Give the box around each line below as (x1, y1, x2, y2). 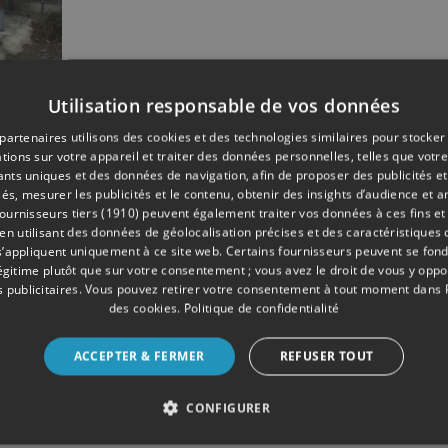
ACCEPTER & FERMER (73, 347, 205, 364)
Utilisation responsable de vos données (47, 93, 401, 117)
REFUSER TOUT (279, 347, 374, 364)
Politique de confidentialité (183, 299, 340, 316)
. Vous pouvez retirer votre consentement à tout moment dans (78, 280, 445, 297)
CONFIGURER (186, 399, 271, 416)
